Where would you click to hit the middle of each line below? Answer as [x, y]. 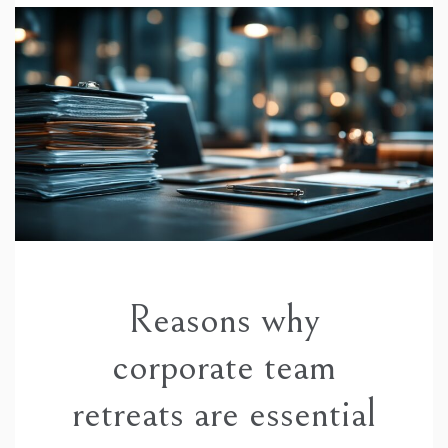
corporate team [224, 367]
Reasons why [224, 320]
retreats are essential [224, 414]
